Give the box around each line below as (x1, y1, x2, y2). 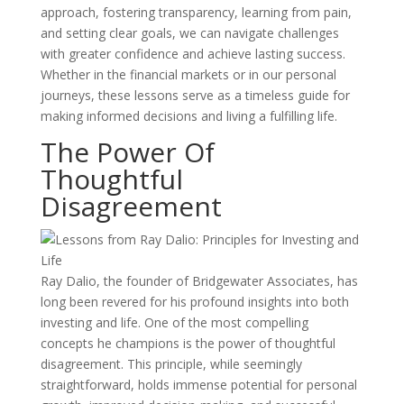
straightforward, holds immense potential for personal (40, 376, 357, 393)
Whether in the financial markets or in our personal (40, 66, 336, 83)
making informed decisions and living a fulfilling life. (40, 107, 337, 124)
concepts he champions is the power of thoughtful (40, 335, 335, 352)
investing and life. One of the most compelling (40, 314, 308, 331)
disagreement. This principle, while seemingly (40, 355, 302, 372)
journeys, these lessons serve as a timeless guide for (40, 87, 350, 104)
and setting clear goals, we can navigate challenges (40, 24, 339, 41)
